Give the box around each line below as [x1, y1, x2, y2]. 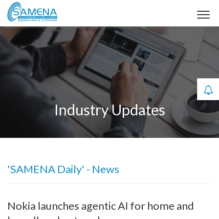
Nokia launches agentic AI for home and [7, 199, 194, 212]
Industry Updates [54, 101, 165, 118]
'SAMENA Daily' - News [7, 162, 119, 175]
